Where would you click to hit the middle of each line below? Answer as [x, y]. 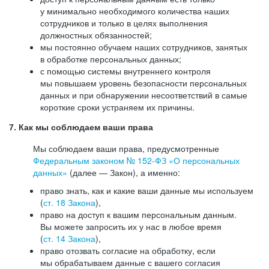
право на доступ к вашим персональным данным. [138, 214]
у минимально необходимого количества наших [135, 11]
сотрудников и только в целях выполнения [124, 23]
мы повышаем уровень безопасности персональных [144, 83]
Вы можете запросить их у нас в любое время [131, 226]
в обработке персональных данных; [111, 59]
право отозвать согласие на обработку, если [128, 250]
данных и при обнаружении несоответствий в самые [144, 95]
